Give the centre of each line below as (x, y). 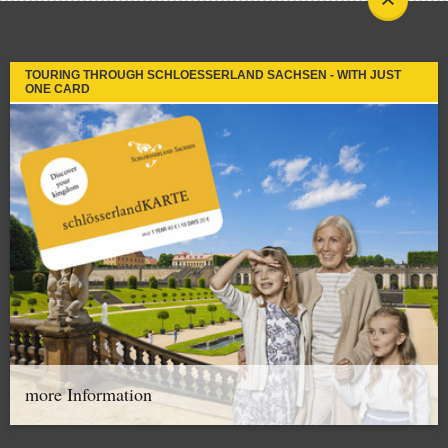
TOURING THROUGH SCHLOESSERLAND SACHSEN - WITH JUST (213, 75)
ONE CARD (57, 89)
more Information (88, 394)
